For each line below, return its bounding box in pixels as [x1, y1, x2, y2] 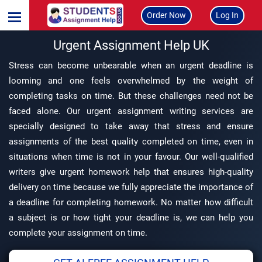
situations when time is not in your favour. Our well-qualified [9, 151, 253, 162]
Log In [215, 10, 239, 20]
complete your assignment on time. [9, 227, 147, 238]
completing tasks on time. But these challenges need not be [9, 91, 253, 101]
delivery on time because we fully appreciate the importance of [9, 182, 253, 192]
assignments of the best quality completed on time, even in [9, 136, 253, 147]
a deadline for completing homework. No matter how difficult [9, 197, 253, 208]
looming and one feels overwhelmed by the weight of [9, 75, 253, 86]
